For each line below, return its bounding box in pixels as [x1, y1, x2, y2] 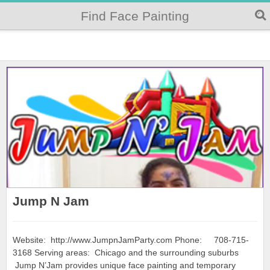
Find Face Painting [81, 9, 189, 23]
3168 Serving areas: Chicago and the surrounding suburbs [13, 248, 239, 257]
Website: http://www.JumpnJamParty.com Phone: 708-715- [13, 235, 249, 245]
